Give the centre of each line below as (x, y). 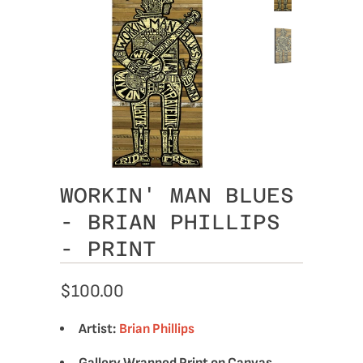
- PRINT (108, 249)
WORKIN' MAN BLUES (177, 195)
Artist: (97, 329)
